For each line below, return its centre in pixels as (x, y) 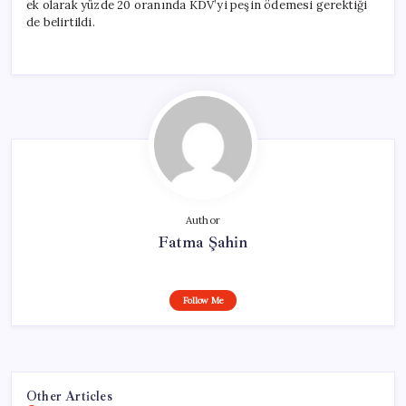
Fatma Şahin (203, 242)
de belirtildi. (61, 22)
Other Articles (69, 396)
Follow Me (203, 300)
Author (203, 220)
